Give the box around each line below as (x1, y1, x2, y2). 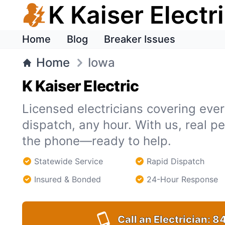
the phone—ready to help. (22, 134, 171, 148)
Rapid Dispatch (147, 156, 204, 166)
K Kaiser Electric (22, 77, 139, 95)
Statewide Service (34, 156, 103, 166)
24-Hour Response (147, 174, 218, 184)
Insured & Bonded (34, 174, 101, 184)
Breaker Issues (104, 33, 175, 45)
